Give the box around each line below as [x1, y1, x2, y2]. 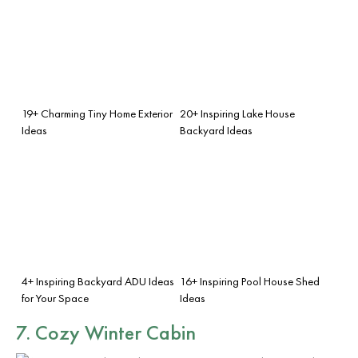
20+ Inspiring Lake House [180, 105, 295, 121]
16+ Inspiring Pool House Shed [180, 273, 320, 288]
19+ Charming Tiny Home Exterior [22, 105, 173, 121]
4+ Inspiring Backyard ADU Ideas [22, 273, 174, 288]
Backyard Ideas [180, 122, 253, 137]
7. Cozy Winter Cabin [16, 318, 196, 346]
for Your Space [22, 290, 89, 305]
